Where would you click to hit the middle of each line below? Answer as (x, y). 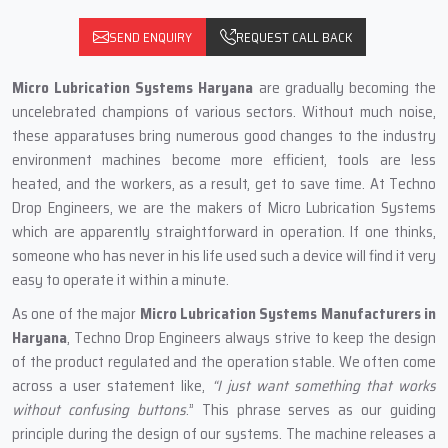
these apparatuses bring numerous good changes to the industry (224, 136)
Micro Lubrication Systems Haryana (135, 88)
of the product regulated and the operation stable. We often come (224, 362)
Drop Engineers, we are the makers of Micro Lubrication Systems (224, 208)
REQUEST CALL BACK (293, 37)
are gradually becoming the (347, 88)
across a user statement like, (112, 386)
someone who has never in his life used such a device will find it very (224, 256)
